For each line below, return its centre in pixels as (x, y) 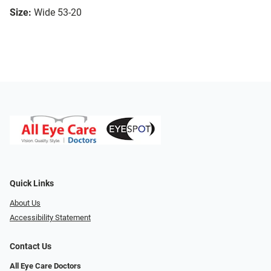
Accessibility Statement (50, 218)
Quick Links (32, 183)
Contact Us (31, 247)
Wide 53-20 (58, 13)
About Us (25, 203)
